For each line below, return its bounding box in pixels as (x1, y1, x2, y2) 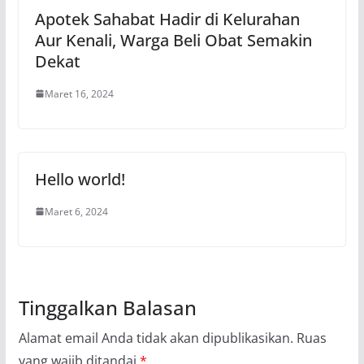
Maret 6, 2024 (44, 204, 108, 219)
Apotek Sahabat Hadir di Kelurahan (34, 7, 300, 30)
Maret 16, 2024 (44, 86, 114, 101)
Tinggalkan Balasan (18, 293, 197, 321)
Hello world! (34, 167, 125, 190)
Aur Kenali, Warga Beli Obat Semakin (34, 28, 312, 51)
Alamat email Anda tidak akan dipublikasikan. (18, 328, 293, 347)
